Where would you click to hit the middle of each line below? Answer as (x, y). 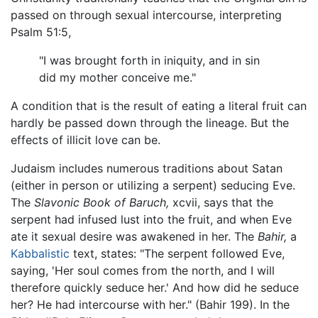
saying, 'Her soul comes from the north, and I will (143, 271)
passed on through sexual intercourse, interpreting (146, 15)
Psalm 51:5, (41, 32)
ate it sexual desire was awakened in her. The (134, 237)
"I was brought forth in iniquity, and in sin (149, 61)
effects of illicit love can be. (86, 140)
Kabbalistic (40, 254)
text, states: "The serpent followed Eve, (177, 254)
